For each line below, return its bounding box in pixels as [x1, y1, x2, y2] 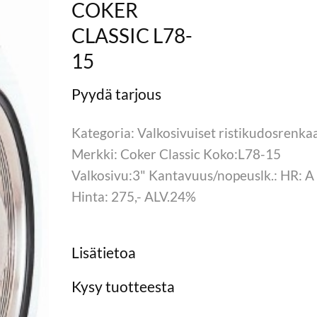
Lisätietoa [71, 243, 137, 261]
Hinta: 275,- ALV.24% [71, 188, 197, 204]
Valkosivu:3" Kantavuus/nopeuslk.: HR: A [71, 166, 315, 183]
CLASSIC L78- [71, 23, 193, 47]
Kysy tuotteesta [71, 277, 175, 295]
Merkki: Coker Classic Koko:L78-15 [71, 145, 282, 162]
